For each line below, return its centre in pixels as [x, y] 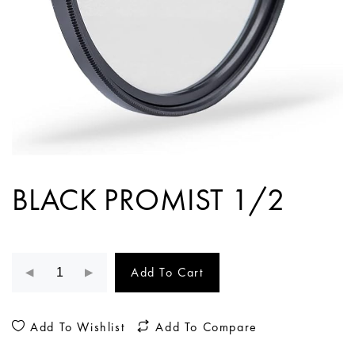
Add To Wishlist [75, 327]
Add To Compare [204, 327]
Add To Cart [167, 273]
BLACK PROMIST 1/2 [149, 200]
